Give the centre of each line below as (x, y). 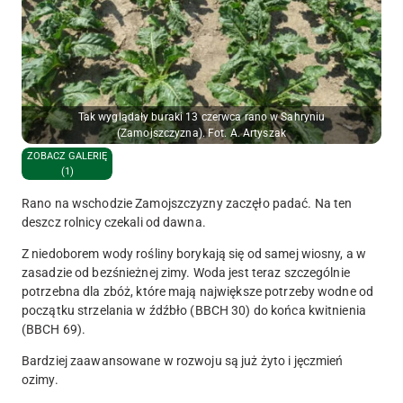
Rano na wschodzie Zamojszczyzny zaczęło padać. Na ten (187, 203)
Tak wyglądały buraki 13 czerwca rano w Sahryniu (201, 116)
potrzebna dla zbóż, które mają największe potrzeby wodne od (198, 291)
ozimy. (40, 379)
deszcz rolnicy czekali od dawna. (114, 222)
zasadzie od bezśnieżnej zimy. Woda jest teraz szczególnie (186, 272)
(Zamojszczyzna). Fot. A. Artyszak (201, 133)
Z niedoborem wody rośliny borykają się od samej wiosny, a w (194, 253)
